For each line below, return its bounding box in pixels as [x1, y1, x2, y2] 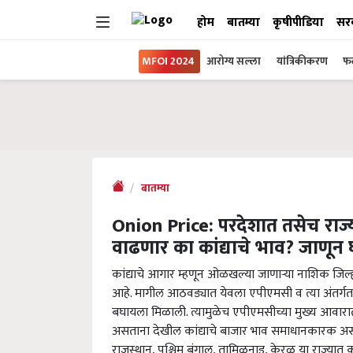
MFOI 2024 [142, 52, 195, 70]
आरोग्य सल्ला [206, 52, 261, 70]
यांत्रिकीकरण [277, 52, 330, 70]
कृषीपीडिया [273, 13, 324, 32]
